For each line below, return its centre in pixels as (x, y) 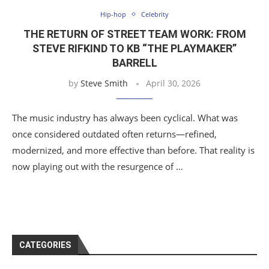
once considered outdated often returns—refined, (114, 134)
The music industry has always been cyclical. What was (125, 118)
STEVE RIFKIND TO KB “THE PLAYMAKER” (134, 48)
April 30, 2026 (173, 83)
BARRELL (134, 63)
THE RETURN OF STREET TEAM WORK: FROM (134, 34)
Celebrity (155, 14)
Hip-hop (113, 14)
